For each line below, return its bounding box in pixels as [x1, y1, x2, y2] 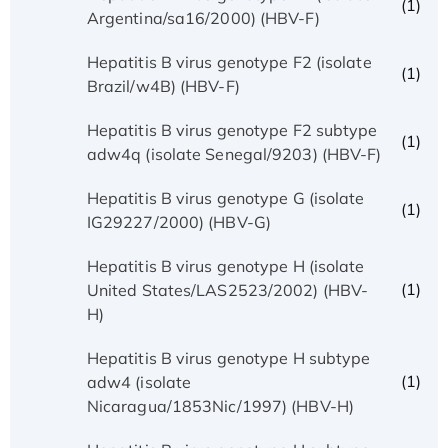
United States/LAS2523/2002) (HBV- [86, 279, 369, 300]
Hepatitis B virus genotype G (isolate [86, 187, 365, 208]
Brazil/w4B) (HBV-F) [86, 75, 240, 96]
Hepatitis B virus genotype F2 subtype [86, 119, 378, 140]
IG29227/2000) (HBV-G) [86, 211, 271, 232]
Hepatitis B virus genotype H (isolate [86, 255, 365, 276]
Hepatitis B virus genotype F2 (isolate [86, 51, 372, 72]
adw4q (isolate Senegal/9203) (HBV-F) [86, 143, 382, 164]
